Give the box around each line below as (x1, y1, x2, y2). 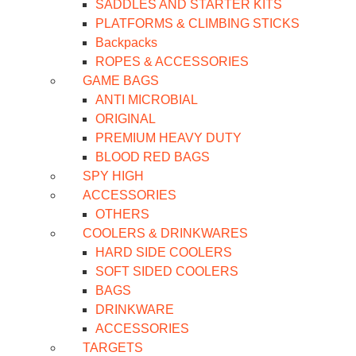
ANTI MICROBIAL (95, 92, 198, 106)
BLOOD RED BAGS (95, 149, 210, 164)
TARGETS (83, 340, 143, 354)
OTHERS (95, 207, 149, 221)
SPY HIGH (83, 168, 144, 183)
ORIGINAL (95, 111, 156, 126)
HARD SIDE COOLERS (95, 245, 232, 259)
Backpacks (95, 35, 157, 49)
